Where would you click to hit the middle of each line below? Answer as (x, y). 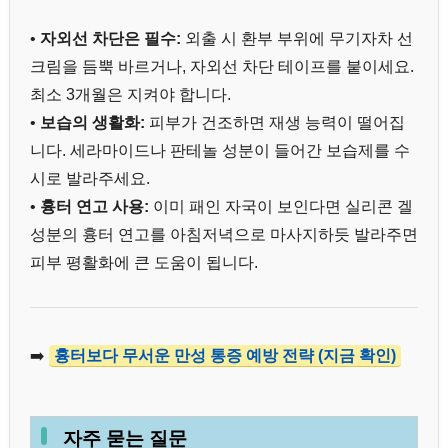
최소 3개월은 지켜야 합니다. (130, 94)
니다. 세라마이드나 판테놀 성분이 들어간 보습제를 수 (220, 150)
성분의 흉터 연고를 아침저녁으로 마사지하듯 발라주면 (224, 234)
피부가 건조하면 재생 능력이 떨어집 (275, 122)
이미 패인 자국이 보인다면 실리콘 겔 (281, 206)
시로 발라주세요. (90, 178)
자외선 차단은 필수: (110, 38)
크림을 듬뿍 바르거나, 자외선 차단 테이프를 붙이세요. (222, 66)
